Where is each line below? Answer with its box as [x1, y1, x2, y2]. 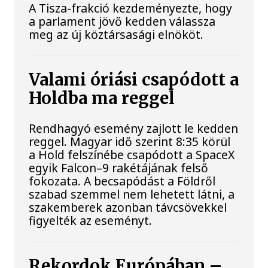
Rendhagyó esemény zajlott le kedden [29, 120, 239, 137]
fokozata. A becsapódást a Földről [29, 173, 216, 190]
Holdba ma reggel [29, 88, 175, 109]
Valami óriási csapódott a [29, 69, 239, 91]
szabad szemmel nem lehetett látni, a [29, 186, 235, 203]
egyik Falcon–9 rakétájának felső [29, 160, 209, 176]
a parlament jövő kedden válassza [29, 13, 216, 29]
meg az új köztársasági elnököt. [29, 26, 204, 42]
